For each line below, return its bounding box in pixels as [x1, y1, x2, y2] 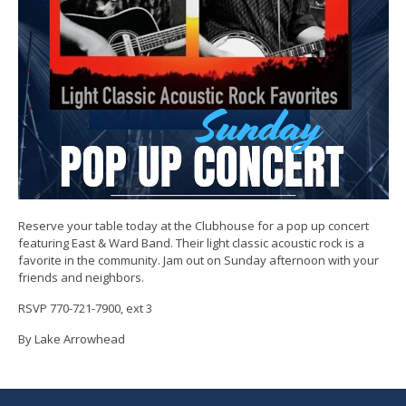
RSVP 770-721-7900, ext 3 [17, 299, 152, 316]
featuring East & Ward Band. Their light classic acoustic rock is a [17, 234, 364, 251]
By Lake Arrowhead [17, 330, 125, 347]
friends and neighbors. [17, 268, 144, 285]
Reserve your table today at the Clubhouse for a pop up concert [17, 217, 369, 234]
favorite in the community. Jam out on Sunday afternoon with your [17, 251, 379, 268]
